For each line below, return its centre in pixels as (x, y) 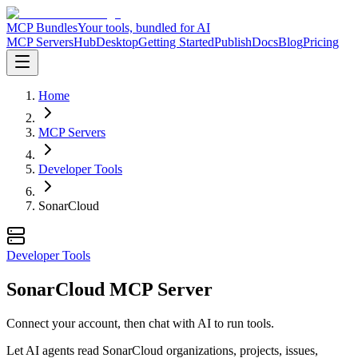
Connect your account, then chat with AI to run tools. (140, 323)
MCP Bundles (42, 28)
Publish (233, 42)
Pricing (321, 42)
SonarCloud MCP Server (109, 289)
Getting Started (176, 42)
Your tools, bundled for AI (144, 28)
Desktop (117, 42)
